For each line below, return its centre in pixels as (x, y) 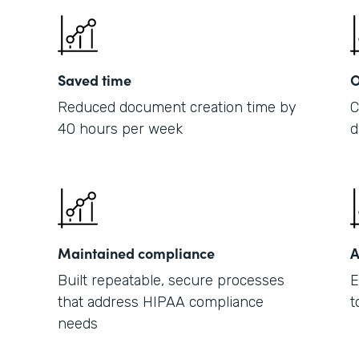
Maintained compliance (136, 253)
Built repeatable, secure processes (171, 280)
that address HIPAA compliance (161, 302)
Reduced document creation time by (177, 107)
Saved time (95, 80)
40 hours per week (120, 129)
